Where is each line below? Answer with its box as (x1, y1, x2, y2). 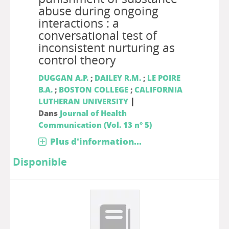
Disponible (13, 155, 67, 169)
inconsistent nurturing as (38, 40, 175, 56)
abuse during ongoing (38, 3, 158, 19)
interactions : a (38, 15, 119, 31)
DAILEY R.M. (94, 73, 141, 83)
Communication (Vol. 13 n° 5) (38, 120, 152, 130)
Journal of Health (59, 108, 127, 118)
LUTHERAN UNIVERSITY (38, 96, 128, 106)
